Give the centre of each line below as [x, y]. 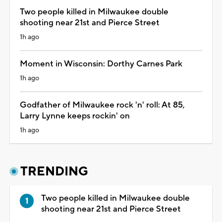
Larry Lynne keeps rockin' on [75, 116]
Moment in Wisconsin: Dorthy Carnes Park [101, 64]
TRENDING [54, 172]
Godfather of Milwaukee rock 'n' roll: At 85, [102, 105]
